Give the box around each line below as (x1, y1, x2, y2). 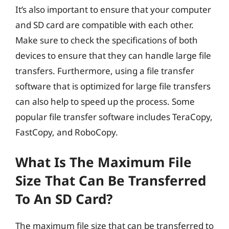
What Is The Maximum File (15, 153, 192, 171)
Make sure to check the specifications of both (15, 34, 198, 46)
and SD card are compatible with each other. (15, 18, 194, 31)
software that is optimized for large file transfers (15, 80, 211, 92)
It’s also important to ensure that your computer (15, 3, 211, 15)
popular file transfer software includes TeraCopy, (15, 110, 213, 123)
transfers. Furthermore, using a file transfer (15, 64, 194, 77)
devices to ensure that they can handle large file (15, 49, 211, 61)
